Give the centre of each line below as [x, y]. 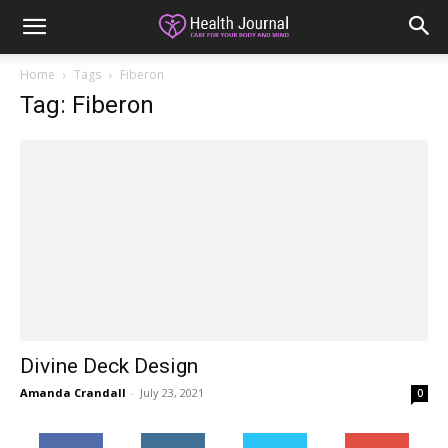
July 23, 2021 [172, 393]
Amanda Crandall [73, 393]
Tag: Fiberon [87, 105]
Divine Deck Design [109, 366]
